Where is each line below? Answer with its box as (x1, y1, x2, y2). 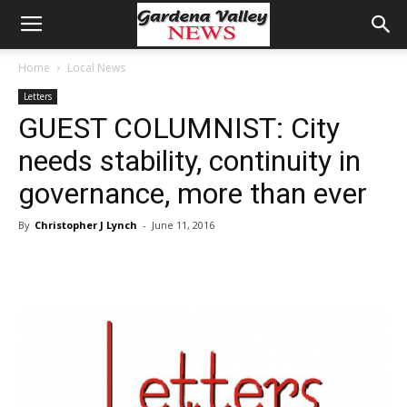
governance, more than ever (18, 176, 367, 211)
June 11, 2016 (152, 218, 214, 232)
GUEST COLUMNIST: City (18, 111, 340, 145)
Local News (67, 60, 125, 75)
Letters (24, 90, 52, 103)
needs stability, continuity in (18, 144, 361, 178)
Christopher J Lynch (35, 218, 137, 232)
